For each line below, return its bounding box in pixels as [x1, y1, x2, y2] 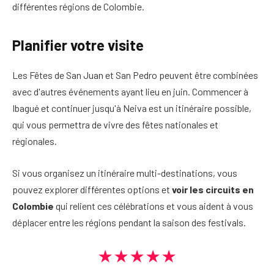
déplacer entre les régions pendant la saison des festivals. [12, 216, 246, 228]
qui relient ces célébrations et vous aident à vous [54, 199, 253, 212]
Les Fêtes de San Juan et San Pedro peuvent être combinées [12, 69, 258, 81]
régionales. [12, 135, 57, 147]
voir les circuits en [172, 183, 254, 195]
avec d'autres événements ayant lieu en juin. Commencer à [12, 86, 248, 98]
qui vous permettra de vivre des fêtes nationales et [12, 119, 218, 131]
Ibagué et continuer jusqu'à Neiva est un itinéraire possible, [12, 102, 251, 114]
